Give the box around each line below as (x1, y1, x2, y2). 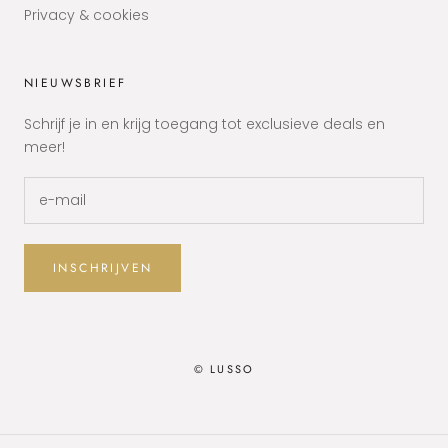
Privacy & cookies (24, 5, 149, 26)
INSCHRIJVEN (53, 259, 153, 278)
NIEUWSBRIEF (24, 74, 127, 93)
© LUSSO (193, 361, 255, 378)
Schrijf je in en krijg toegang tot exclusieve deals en (24, 114, 385, 135)
